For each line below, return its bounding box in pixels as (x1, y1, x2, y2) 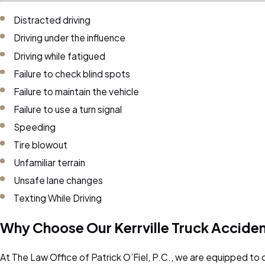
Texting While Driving (14, 192, 102, 204)
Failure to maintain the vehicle (14, 85, 140, 97)
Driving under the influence (14, 32, 126, 44)
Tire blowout (14, 139, 68, 151)
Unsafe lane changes (14, 174, 104, 186)
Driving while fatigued (14, 50, 106, 62)
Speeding (14, 121, 56, 132)
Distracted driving (14, 14, 91, 26)
